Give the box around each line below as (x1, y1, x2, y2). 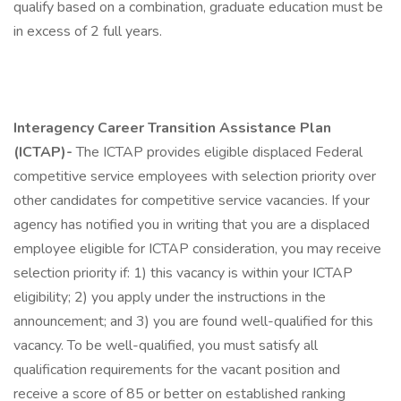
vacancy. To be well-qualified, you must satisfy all (13, 336, 318, 355)
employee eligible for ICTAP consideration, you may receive (13, 239, 381, 259)
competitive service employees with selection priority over (13, 166, 376, 186)
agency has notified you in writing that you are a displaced (13, 215, 370, 235)
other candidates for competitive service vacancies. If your (13, 191, 370, 210)
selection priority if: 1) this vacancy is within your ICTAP (13, 263, 353, 283)
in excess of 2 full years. (13, 21, 162, 41)
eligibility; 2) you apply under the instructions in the (13, 287, 326, 307)
